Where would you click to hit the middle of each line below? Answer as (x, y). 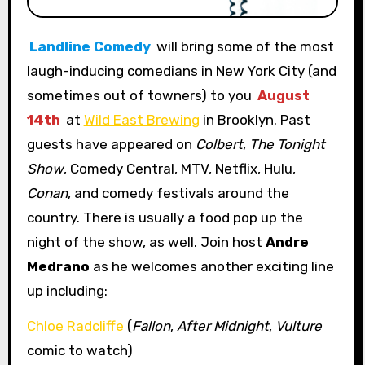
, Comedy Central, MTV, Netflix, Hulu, (179, 168)
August (283, 95)
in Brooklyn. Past (255, 119)
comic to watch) (79, 350)
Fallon (151, 325)
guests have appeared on (111, 144)
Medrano (58, 266)
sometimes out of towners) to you (141, 95)
